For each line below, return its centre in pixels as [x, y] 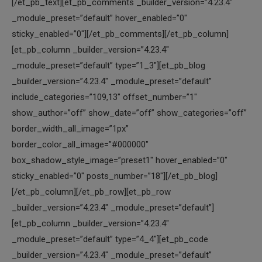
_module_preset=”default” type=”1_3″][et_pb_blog [108, 65]
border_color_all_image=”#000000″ [80, 144]
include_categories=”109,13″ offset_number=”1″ [104, 97]
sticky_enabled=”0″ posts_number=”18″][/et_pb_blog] [115, 176]
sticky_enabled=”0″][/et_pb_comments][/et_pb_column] [120, 34]
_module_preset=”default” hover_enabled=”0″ [99, 18]
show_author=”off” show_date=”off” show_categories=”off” [129, 113]
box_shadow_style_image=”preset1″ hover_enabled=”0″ [120, 160]
